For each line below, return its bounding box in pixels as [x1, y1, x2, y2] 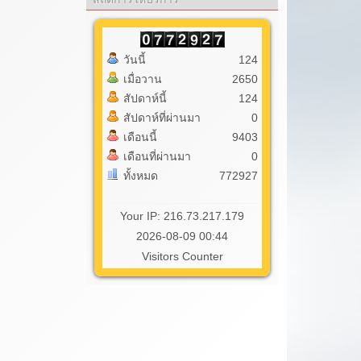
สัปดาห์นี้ [123, 91, 168, 105]
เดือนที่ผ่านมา [123, 149, 192, 163]
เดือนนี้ [123, 130, 158, 143]
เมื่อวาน [123, 72, 163, 85]
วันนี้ [123, 52, 147, 66]
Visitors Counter [141, 249, 223, 263]
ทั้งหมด [123, 168, 159, 182]
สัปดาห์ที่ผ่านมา [123, 110, 201, 124]
